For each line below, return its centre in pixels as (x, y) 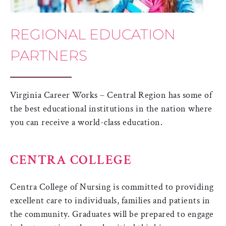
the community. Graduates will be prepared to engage (112, 214)
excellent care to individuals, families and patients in (110, 200)
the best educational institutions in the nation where (111, 108)
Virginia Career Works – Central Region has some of (111, 95)
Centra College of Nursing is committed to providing (112, 187)
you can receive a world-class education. (86, 122)
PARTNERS (49, 55)
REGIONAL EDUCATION (93, 34)
